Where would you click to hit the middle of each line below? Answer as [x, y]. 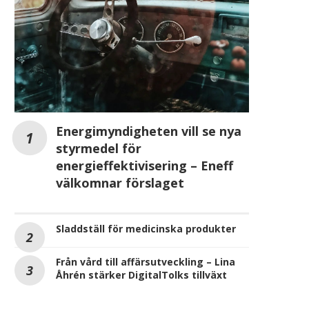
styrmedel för [99, 148]
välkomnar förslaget [120, 182]
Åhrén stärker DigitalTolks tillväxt [141, 275]
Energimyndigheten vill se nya [149, 131]
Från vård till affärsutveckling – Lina [146, 261]
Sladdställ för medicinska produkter [146, 228]
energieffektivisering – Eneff [144, 165]
